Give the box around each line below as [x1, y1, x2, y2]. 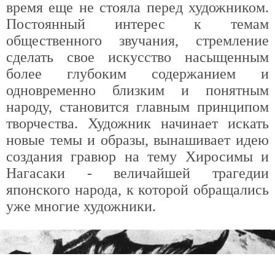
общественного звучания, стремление [6, 33, 269, 48]
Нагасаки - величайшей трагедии [6, 165, 269, 181]
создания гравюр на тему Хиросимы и [6, 149, 269, 165]
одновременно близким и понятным [6, 82, 269, 98]
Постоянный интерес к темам [6, 16, 269, 32]
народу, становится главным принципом [6, 99, 269, 115]
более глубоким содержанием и [6, 66, 269, 82]
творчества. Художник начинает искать [6, 115, 269, 131]
